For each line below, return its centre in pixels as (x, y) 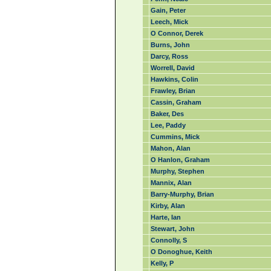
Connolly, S (168, 240)
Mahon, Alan (170, 148)
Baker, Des (167, 114)
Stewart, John (172, 229)
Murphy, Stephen (177, 171)
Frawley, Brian (173, 91)
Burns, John (170, 45)
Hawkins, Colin (174, 79)
